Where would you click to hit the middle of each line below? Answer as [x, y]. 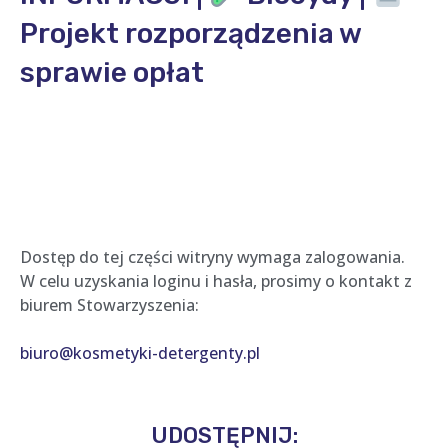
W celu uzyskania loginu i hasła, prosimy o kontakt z [216, 281]
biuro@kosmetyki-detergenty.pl [140, 353]
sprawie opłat [112, 72]
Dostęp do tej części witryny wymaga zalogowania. [212, 257]
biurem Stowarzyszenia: [109, 305]
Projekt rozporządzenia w [190, 33]
